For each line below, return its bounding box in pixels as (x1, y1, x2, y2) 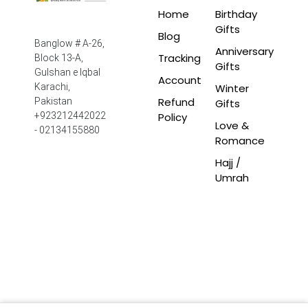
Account (158, 72, 201, 87)
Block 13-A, (34, 52, 83, 63)
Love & (215, 118, 249, 133)
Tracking (158, 50, 201, 65)
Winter (215, 80, 249, 96)
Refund (158, 94, 195, 109)
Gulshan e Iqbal (34, 66, 100, 78)
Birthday (215, 6, 257, 21)
